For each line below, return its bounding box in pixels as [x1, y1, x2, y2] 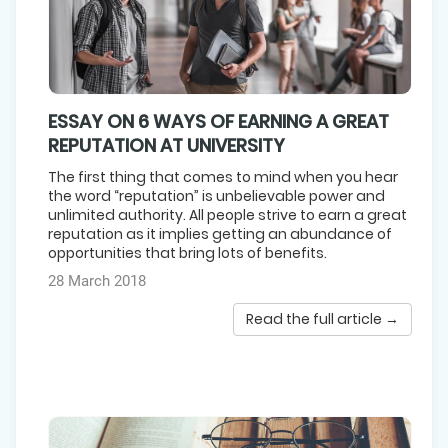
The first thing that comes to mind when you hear [48, 166, 398, 187]
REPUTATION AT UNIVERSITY [48, 132, 285, 158]
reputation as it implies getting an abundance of [48, 223, 392, 244]
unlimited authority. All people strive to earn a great [48, 204, 407, 225]
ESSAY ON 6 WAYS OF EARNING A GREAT [48, 108, 389, 134]
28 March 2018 [48, 271, 146, 290]
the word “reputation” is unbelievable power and [48, 185, 385, 206]
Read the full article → [246, 308, 399, 329]
